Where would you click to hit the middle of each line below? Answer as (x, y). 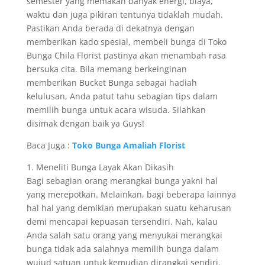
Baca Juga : (49, 145)
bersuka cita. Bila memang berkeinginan (106, 69)
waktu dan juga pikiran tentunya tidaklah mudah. (125, 14)
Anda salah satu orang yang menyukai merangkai (124, 235)
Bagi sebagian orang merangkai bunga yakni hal (122, 181)
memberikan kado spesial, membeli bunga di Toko (126, 42)
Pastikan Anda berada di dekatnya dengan (110, 28)
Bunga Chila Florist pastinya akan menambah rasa (126, 55)
